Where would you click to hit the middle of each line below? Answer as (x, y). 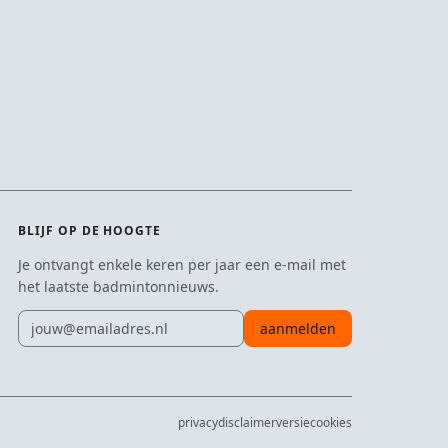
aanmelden (297, 328)
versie (293, 422)
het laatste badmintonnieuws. (118, 286)
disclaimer (247, 422)
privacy (198, 422)
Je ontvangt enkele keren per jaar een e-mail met (181, 264)
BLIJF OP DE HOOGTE (89, 230)
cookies (331, 422)
